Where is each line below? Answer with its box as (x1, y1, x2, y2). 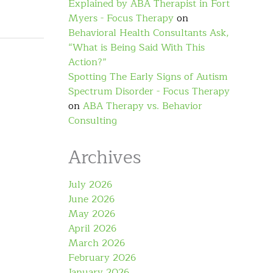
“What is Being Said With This (68, 40, 205, 55)
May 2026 (68, 206, 115, 222)
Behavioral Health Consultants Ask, (68, 25, 229, 41)
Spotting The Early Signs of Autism (68, 69, 227, 85)
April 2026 (68, 221, 116, 236)
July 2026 (68, 177, 112, 193)
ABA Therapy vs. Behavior (83, 98, 202, 114)
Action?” (68, 54, 107, 70)
